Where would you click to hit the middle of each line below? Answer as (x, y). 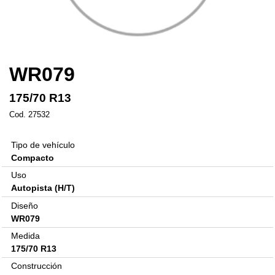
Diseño (25, 205)
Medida (25, 235)
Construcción (37, 266)
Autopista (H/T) (43, 188)
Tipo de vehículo (43, 145)
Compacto (33, 157)
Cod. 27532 (29, 114)
